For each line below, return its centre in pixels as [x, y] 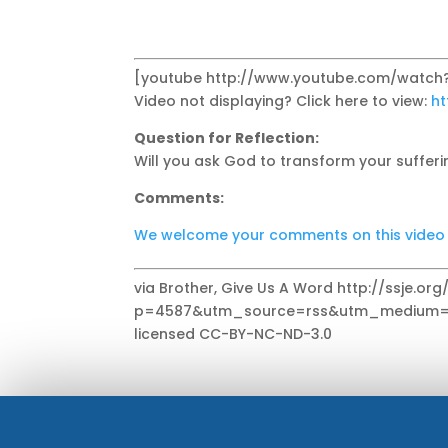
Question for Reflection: [227, 138]
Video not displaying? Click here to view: [283, 101]
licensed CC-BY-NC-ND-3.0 [233, 334]
